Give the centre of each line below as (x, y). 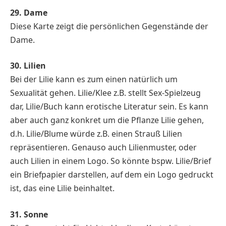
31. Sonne (29, 214)
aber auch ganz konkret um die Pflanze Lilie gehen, (107, 120)
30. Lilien (28, 66)
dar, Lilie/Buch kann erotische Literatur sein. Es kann (109, 107)
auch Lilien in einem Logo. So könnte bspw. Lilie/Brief (110, 161)
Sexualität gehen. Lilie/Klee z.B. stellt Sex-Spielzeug (105, 93)
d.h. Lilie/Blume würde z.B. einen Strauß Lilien (96, 134)
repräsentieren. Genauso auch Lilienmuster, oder (103, 148)
